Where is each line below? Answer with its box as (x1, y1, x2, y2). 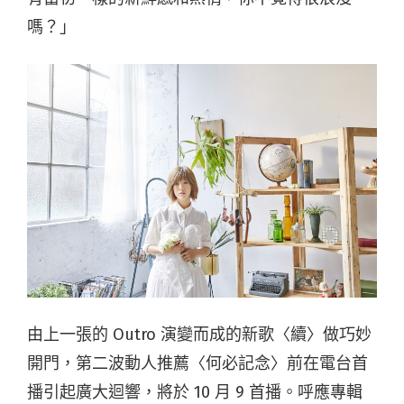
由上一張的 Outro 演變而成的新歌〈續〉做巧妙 (27, 324, 372, 344)
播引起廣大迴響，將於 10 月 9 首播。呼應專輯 (27, 381, 363, 402)
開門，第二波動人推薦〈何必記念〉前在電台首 (27, 353, 368, 373)
